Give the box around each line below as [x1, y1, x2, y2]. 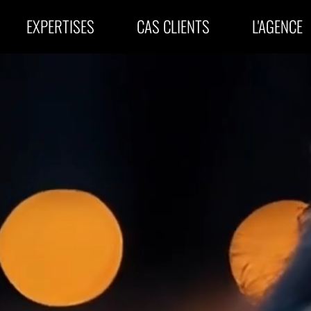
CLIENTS [163, 14, 210, 38]
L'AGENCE [252, 14, 303, 38]
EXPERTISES [26, 14, 95, 38]
